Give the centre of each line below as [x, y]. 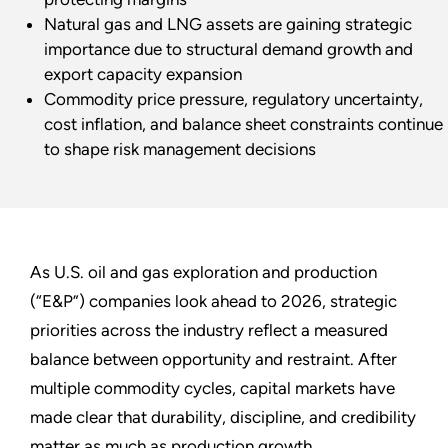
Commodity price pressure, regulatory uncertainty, [233, 99]
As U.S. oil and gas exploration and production [203, 272]
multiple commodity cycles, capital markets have [212, 388]
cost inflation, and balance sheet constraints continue [243, 124]
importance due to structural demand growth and [228, 49]
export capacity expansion [142, 74]
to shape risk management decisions [179, 149]
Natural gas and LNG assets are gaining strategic [227, 24]
